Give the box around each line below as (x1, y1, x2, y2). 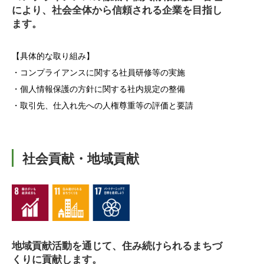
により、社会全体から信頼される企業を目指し (12, 2, 222, 16)
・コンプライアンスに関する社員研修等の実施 (12, 66, 185, 78)
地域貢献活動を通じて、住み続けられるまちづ (12, 238, 222, 252)
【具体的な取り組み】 (12, 49, 94, 61)
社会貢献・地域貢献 (22, 148, 139, 167)
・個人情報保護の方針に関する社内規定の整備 (12, 82, 185, 94)
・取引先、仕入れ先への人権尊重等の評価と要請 (12, 99, 193, 111)
